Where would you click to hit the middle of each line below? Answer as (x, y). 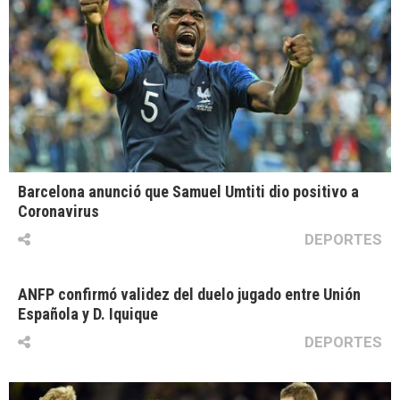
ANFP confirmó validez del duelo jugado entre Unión (189, 295)
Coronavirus (58, 212)
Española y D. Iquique (88, 314)
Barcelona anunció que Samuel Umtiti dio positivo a (188, 192)
